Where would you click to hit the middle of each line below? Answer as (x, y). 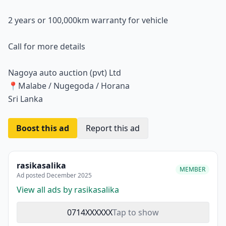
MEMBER (192, 169)
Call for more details (47, 47)
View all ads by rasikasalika (68, 190)
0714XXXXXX (90, 213)
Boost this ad (43, 128)
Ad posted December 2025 (54, 176)
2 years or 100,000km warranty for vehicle (88, 20)
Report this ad (113, 128)
